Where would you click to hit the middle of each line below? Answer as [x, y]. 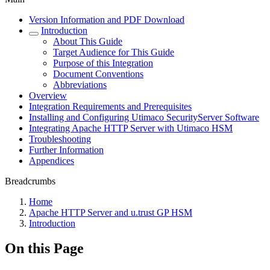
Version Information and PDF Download [107, 19]
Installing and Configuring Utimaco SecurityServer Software [144, 117]
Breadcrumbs [30, 181]
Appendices [52, 160]
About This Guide [88, 41]
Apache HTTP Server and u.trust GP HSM [111, 212]
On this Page [44, 249]
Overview [48, 95]
